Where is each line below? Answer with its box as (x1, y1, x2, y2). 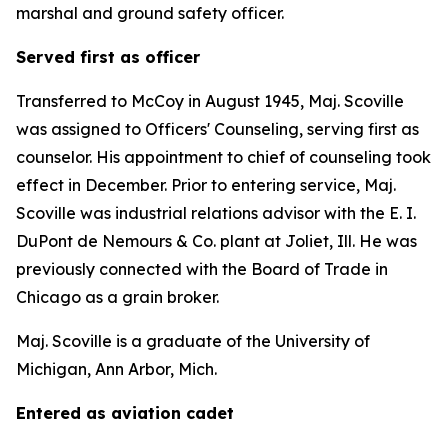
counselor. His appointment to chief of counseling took (16, 147, 431, 167)
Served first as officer (16, 47, 200, 67)
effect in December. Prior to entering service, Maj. (16, 175, 396, 195)
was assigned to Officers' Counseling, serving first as (16, 119, 419, 139)
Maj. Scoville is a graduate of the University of (16, 331, 370, 351)
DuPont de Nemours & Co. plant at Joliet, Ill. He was (16, 231, 417, 251)
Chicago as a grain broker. (16, 287, 219, 307)
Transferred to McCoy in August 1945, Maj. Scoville (16, 91, 404, 111)
